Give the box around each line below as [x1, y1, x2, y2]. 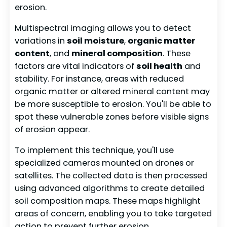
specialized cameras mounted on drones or [15, 157, 195, 169]
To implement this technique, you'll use [15, 144, 174, 157]
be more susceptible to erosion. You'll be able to [15, 98, 212, 110]
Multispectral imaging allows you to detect [15, 22, 192, 34]
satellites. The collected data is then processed [15, 170, 208, 182]
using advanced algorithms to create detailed [15, 182, 205, 195]
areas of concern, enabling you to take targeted [15, 208, 212, 220]
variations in [15, 35, 67, 47]
